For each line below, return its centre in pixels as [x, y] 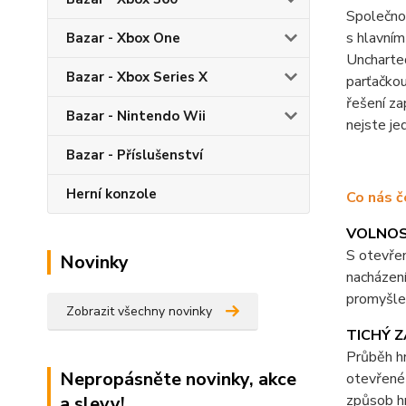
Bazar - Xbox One [123, 38]
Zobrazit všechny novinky [139, 311]
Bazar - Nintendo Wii [136, 116]
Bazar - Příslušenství [135, 155]
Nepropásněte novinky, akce [178, 379]
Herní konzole [111, 194]
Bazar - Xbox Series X [137, 77]
